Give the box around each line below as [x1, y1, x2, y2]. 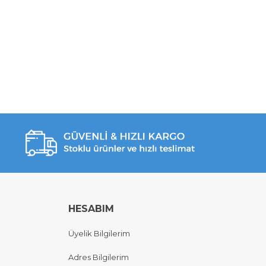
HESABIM [68, 203, 114, 214]
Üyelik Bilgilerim [68, 229, 130, 239]
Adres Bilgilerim [68, 252, 129, 262]
